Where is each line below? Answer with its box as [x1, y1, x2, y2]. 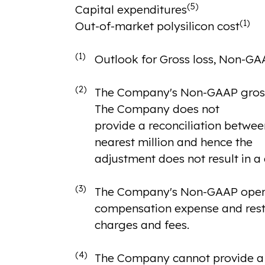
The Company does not [94, 102, 219, 117]
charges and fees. [94, 218, 189, 232]
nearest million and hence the [94, 135, 253, 150]
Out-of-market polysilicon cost [75, 19, 240, 34]
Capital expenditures [75, 2, 187, 17]
